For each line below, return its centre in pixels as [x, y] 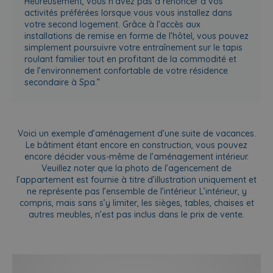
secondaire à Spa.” [62, 82]
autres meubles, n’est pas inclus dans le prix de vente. [136, 214]
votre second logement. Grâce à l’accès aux [112, 24]
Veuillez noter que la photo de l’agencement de [136, 168]
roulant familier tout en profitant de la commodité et [130, 59]
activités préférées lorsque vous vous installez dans [128, 12]
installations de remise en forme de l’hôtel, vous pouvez [136, 36]
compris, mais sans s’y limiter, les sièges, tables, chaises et [136, 203]
